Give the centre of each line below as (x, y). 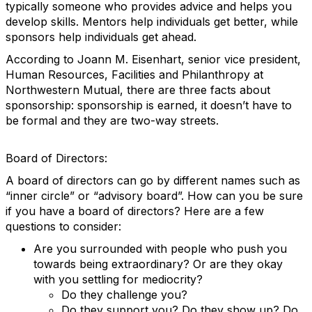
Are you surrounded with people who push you (160, 249)
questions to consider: (63, 226)
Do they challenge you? (124, 295)
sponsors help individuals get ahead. (101, 37)
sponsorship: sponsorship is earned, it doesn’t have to (149, 105)
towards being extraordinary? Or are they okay (158, 264)
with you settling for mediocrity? (118, 279)
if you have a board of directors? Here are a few (135, 211)
